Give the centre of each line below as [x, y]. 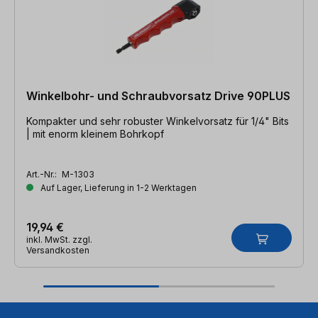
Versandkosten [58, 251]
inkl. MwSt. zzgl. [59, 240]
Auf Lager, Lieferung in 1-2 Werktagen [117, 188]
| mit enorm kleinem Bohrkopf [95, 134]
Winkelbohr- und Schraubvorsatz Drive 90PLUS [158, 96]
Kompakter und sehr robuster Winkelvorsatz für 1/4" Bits [158, 121]
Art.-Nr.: [43, 175]
